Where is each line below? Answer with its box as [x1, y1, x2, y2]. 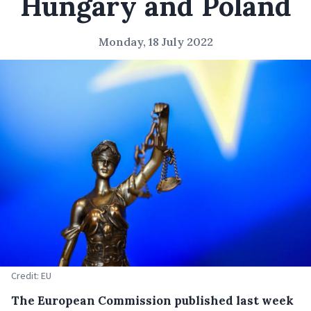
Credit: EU [11, 269, 51, 283]
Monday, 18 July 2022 [98, 35, 213, 49]
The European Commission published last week [11, 293, 294, 309]
